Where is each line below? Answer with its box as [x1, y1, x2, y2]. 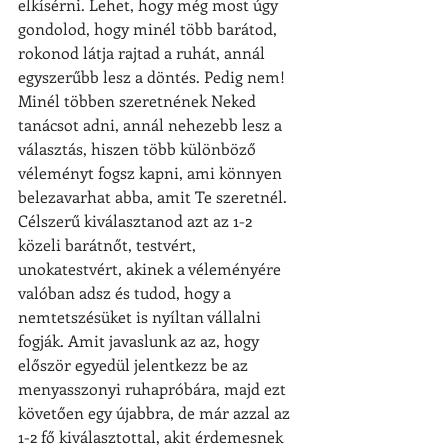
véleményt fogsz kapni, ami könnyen [18, 161, 286, 183]
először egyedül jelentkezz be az [18, 353, 252, 375]
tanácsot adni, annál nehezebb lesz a [18, 113, 286, 135]
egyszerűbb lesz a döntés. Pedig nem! [18, 65, 289, 87]
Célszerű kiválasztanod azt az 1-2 [18, 209, 256, 231]
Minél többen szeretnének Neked [18, 89, 260, 111]
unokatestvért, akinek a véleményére [18, 257, 285, 279]
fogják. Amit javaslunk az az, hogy [18, 329, 263, 351]
